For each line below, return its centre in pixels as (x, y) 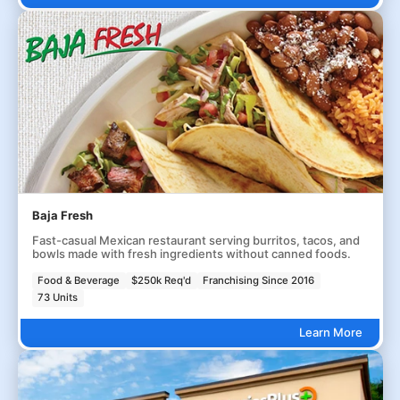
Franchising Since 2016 (259, 280)
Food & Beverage (79, 280)
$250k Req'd (162, 280)
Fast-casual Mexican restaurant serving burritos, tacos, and (196, 240)
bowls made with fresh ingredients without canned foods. (191, 253)
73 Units (58, 298)
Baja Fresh (62, 215)
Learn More (330, 333)
